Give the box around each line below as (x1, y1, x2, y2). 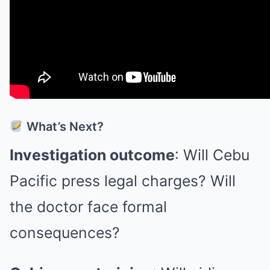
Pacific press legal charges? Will (10, 171, 236, 190)
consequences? (10, 223, 120, 242)
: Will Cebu (175, 145, 250, 164)
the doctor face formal (10, 197, 167, 216)
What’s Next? (23, 119, 104, 134)
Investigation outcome (10, 145, 175, 164)
